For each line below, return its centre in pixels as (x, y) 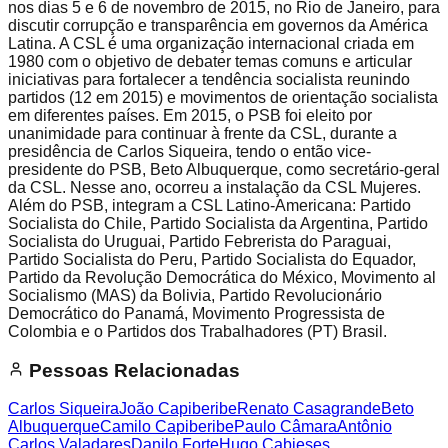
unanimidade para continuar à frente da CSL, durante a (202, 133)
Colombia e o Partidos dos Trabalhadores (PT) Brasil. (197, 331)
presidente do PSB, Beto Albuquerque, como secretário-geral (224, 169)
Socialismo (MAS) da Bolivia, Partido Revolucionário (195, 295)
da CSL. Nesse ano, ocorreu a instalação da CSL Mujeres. (214, 187)
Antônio (364, 427)
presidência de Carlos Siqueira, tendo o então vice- (189, 151)
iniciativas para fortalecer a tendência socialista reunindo (209, 79)
